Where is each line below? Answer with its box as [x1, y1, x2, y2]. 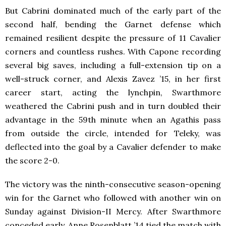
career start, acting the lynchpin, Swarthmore [5, 87, 221, 98]
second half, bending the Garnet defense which [5, 19, 221, 30]
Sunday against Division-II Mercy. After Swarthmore [5, 206, 221, 217]
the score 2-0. [5, 155, 60, 166]
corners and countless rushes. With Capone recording [5, 46, 221, 57]
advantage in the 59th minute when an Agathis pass [5, 115, 221, 125]
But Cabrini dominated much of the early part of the [5, 6, 221, 16]
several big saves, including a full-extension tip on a [5, 60, 221, 71]
